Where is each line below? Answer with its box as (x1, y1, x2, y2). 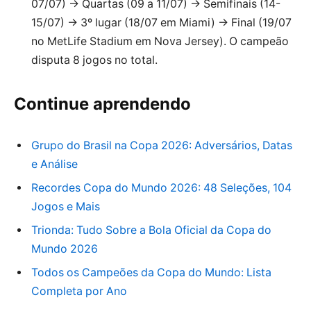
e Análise (31, 157, 78, 171)
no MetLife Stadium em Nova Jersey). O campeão (31, 34, 289, 48)
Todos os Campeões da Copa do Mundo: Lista (31, 265, 271, 279)
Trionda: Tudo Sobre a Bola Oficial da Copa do (31, 223, 271, 237)
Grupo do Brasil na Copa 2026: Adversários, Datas (31, 138, 292, 152)
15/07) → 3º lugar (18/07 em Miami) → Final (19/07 (31, 15, 292, 29)
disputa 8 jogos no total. (31, 53, 158, 67)
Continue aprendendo (14, 93, 191, 114)
